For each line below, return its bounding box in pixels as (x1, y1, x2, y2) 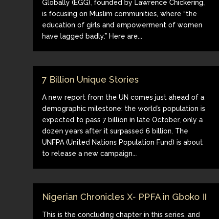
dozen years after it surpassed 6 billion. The (42, 127, 189, 135)
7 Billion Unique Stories (42, 74, 139, 85)
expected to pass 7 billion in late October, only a (42, 115, 203, 124)
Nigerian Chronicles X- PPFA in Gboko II (42, 191, 207, 202)
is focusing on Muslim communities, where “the (42, 9, 197, 18)
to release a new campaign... (42, 149, 137, 157)
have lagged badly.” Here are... (42, 32, 143, 40)
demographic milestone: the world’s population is (42, 104, 206, 112)
